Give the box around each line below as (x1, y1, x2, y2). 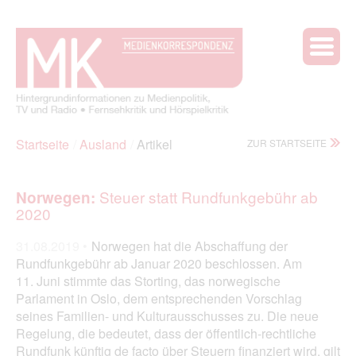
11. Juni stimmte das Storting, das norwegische (16, 271, 281, 290)
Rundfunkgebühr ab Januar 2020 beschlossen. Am (16, 253, 302, 273)
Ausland (79, 134, 126, 153)
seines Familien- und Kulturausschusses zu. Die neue (16, 306, 319, 325)
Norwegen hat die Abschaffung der (91, 236, 288, 255)
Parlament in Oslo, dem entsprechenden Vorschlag (16, 288, 302, 308)
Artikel (137, 134, 172, 153)
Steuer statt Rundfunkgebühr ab (99, 185, 318, 207)
